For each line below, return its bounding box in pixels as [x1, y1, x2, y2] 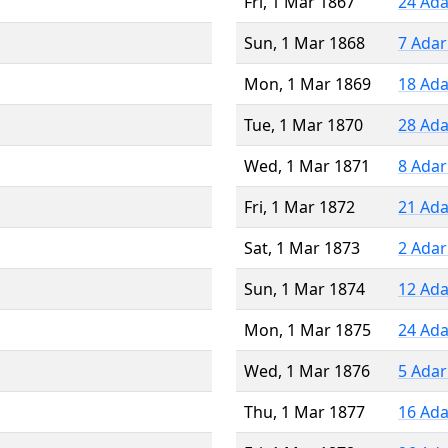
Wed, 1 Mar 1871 [244, 154, 370, 177]
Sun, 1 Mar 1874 [244, 277, 365, 300]
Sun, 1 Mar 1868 [244, 31, 365, 54]
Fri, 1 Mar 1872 [244, 195, 355, 218]
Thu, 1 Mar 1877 [244, 400, 365, 423]
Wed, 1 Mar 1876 [244, 359, 370, 382]
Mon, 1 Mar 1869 [244, 72, 371, 95]
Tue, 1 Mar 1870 [244, 113, 363, 136]
